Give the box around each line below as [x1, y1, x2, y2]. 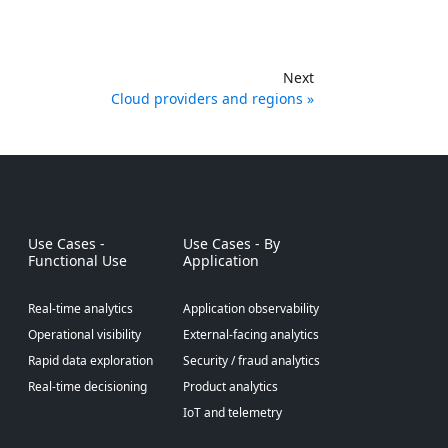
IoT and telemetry [182, 404, 282, 422]
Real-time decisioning [27, 378, 147, 396]
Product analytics [182, 378, 278, 396]
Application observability [182, 300, 319, 318]
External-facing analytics [182, 326, 319, 344]
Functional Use [27, 251, 127, 271]
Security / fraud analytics [182, 352, 320, 370]
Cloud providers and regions [111, 89, 303, 109]
